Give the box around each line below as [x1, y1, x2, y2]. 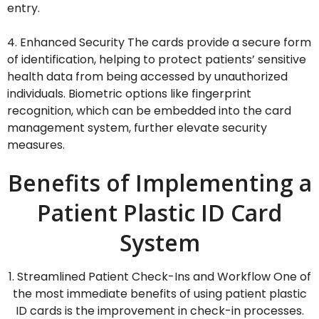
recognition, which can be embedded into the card [7, 103, 291, 120]
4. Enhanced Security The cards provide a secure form [7, 34, 311, 51]
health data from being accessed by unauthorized [7, 68, 288, 85]
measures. [7, 137, 65, 154]
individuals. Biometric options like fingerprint [7, 85, 251, 103]
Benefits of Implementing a [7, 167, 312, 199]
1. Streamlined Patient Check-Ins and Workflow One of [8, 268, 311, 286]
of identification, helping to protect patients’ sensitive [7, 51, 306, 68]
